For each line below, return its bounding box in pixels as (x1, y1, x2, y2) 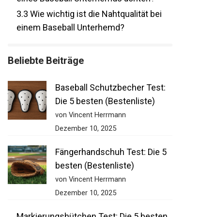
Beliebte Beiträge (2, 55, 79, 67)
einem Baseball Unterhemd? (11, 22, 120, 33)
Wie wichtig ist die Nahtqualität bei (23, 9, 157, 19)
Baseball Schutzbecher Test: (50, 82, 161, 93)
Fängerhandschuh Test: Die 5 (50, 147, 162, 157)
